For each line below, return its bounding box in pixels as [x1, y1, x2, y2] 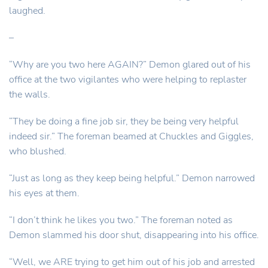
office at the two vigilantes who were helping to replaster [9, 73, 246, 86]
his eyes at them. [9, 187, 80, 200]
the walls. [9, 88, 50, 101]
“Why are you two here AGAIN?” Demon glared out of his [9, 58, 251, 71]
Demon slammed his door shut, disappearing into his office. [9, 229, 259, 242]
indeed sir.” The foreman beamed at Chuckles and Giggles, [9, 130, 254, 143]
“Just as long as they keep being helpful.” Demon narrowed [9, 172, 255, 185]
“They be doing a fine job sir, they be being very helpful [9, 115, 239, 128]
